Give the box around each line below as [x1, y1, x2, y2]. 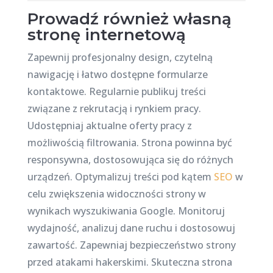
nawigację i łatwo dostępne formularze [27, 68, 208, 81]
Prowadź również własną [27, 9, 232, 29]
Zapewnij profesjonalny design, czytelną [27, 51, 213, 64]
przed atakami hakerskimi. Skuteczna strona [27, 255, 232, 269]
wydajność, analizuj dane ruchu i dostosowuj [27, 221, 235, 235]
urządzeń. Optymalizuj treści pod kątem [27, 170, 214, 183]
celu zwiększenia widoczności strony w [27, 187, 206, 200]
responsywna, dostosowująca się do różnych [27, 153, 233, 166]
